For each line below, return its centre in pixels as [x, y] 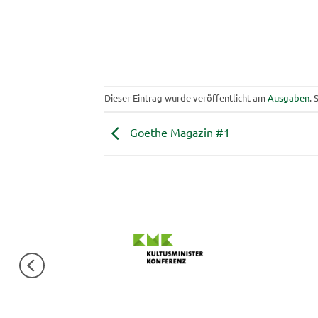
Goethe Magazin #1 [179, 132]
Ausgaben [289, 98]
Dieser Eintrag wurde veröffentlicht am [186, 98]
